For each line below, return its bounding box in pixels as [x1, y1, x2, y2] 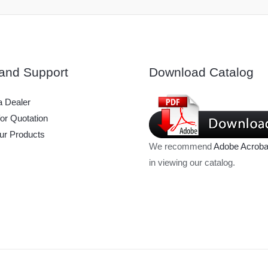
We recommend [149, 141, 214, 152]
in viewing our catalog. [149, 157, 235, 168]
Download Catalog [149, 65, 254, 79]
